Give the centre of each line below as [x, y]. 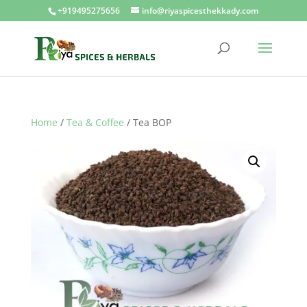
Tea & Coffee [95, 122]
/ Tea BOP [147, 122]
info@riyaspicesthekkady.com [200, 11]
